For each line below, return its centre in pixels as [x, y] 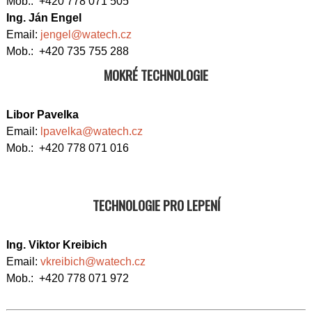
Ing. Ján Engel [44, 18]
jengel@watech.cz [86, 34]
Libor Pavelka [42, 115]
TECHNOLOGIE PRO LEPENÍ [156, 205]
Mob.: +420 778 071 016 [68, 148]
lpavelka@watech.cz [92, 131]
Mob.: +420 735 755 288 [68, 51]
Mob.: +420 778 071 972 [68, 278]
